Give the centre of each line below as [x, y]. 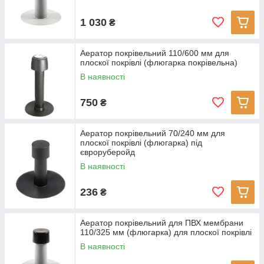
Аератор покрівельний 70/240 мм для [153, 133]
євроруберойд [108, 152]
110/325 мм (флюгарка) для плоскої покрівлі [166, 232]
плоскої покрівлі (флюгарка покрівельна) [159, 62]
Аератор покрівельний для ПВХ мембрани [162, 223]
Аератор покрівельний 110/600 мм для [155, 53]
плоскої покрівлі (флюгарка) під [141, 143]
